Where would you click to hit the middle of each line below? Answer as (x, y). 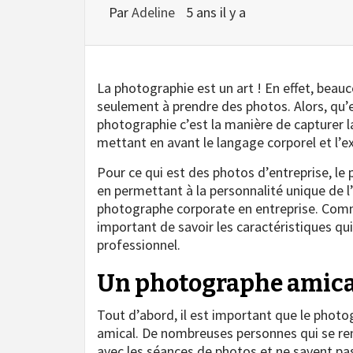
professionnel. (139, 244)
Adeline (155, 12)
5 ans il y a (216, 12)
